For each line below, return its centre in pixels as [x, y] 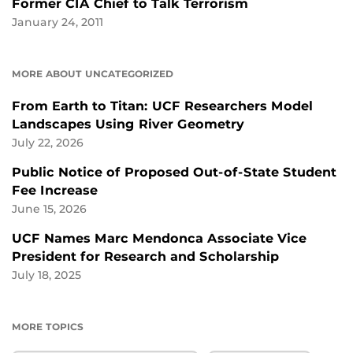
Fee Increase [57, 191]
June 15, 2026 [49, 209]
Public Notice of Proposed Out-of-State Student [174, 173]
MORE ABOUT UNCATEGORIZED [93, 74]
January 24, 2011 [58, 22]
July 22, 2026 [48, 143]
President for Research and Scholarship [145, 257]
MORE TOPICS [48, 327]
